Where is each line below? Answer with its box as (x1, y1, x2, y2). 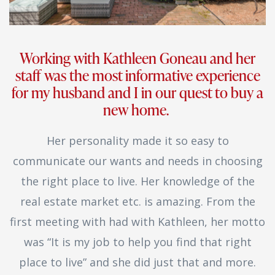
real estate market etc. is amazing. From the (20, 193, 255, 209)
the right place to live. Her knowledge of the (20, 173, 255, 188)
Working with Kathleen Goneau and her (20, 47, 255, 68)
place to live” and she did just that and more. (19, 254, 256, 269)
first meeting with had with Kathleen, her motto (10, 214, 265, 229)
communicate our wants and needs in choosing (12, 153, 263, 168)
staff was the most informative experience (15, 64, 260, 85)
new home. (103, 99, 172, 120)
